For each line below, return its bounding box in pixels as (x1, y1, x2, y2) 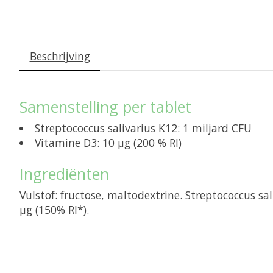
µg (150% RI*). (19, 202, 89, 217)
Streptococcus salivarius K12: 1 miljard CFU (34, 120, 252, 135)
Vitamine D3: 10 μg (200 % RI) (34, 135, 182, 150)
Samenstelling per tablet (19, 96, 191, 117)
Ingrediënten (19, 163, 109, 184)
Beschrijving (29, 48, 90, 63)
